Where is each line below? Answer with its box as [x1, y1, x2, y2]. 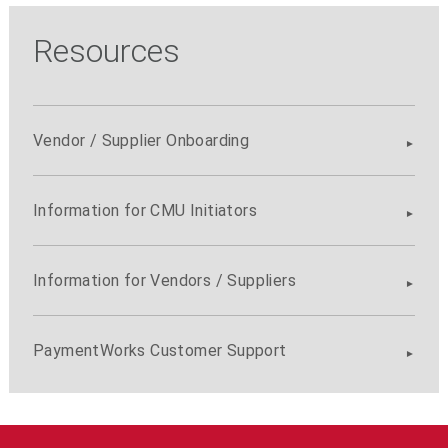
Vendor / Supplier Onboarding [32, 131, 250, 151]
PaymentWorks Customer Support [32, 341, 287, 361]
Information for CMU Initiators [32, 201, 257, 221]
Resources [32, 32, 180, 71]
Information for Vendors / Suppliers [32, 271, 296, 291]
